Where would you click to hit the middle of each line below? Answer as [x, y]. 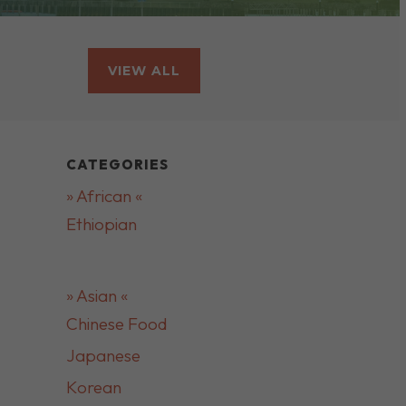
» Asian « [97, 295]
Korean [93, 387]
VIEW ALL [144, 71]
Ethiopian [101, 224]
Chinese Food [116, 324]
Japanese [103, 355]
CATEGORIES [117, 164]
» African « [104, 196]
